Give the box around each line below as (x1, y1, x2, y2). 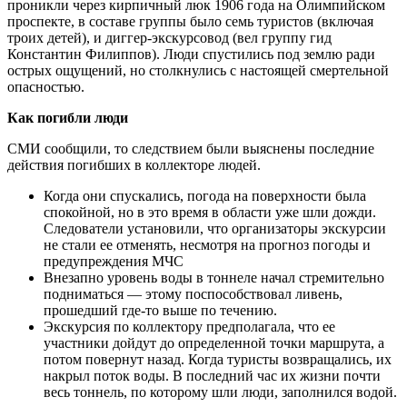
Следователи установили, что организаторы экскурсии (44, 220, 386, 236)
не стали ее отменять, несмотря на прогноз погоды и (44, 236, 371, 253)
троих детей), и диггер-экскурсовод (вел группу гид (7, 29, 332, 45)
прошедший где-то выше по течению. (44, 302, 277, 318)
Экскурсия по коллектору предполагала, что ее (44, 318, 335, 334)
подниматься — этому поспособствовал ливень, (44, 285, 342, 302)
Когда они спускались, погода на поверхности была (44, 187, 366, 203)
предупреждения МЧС (44, 253, 184, 269)
